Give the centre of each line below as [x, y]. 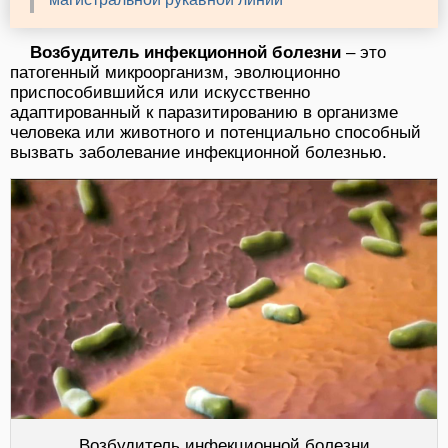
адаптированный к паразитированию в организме [204, 113]
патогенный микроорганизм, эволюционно [175, 73]
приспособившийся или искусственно [160, 93]
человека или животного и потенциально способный [215, 133]
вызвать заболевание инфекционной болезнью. [198, 153]
